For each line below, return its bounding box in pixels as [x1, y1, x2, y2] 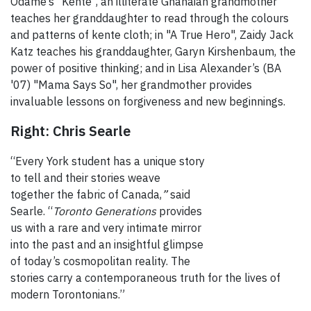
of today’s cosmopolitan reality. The [10, 254, 190, 269]
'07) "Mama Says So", [10, 78, 118, 92]
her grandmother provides [121, 78, 252, 92]
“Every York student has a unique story [10, 154, 205, 169]
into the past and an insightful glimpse [10, 237, 203, 252]
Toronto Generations [53, 204, 156, 219]
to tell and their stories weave [10, 171, 160, 185]
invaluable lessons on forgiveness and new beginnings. [10, 94, 285, 109]
